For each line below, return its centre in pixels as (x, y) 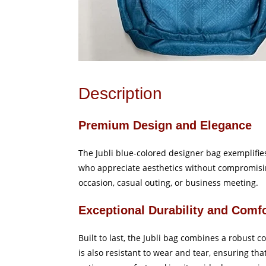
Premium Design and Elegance (165, 125)
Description (120, 94)
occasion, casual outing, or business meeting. (168, 183)
